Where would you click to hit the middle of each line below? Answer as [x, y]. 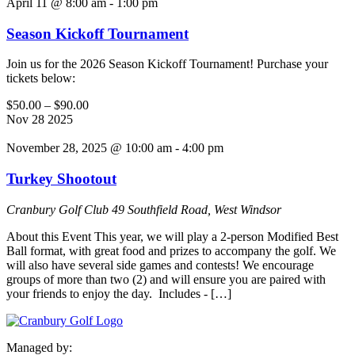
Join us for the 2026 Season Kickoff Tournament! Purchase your [167, 64]
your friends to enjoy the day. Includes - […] [119, 293]
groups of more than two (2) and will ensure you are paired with [166, 279]
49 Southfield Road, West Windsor [197, 209]
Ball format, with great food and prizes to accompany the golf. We [171, 250]
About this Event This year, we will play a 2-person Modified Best [172, 236]
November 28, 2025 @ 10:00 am [89, 148]
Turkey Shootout [61, 179]
